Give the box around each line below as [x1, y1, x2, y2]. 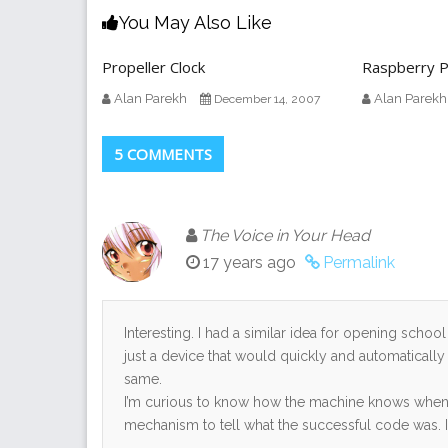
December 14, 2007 [214, 91, 320, 106]
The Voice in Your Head [200, 225, 370, 245]
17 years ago [203, 252, 296, 272]
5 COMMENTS [114, 143, 212, 164]
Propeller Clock [102, 56, 205, 77]
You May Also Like [119, 11, 272, 33]
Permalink [323, 252, 395, 272]
